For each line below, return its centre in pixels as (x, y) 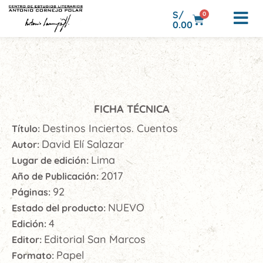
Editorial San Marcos (95, 239)
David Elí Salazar (83, 144)
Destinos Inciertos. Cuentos (110, 128)
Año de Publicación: (56, 176)
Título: (27, 129)
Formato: (34, 255)
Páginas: (32, 192)
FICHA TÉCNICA (131, 109)
